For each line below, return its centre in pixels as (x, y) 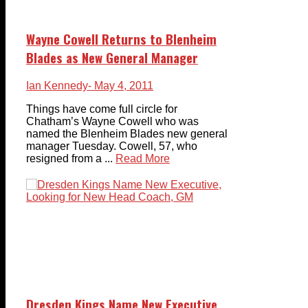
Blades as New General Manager (112, 58)
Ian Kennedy (57, 86)
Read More (143, 158)
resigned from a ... (69, 158)
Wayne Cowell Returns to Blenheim (121, 39)
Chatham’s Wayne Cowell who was (112, 121)
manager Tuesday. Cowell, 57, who (112, 146)
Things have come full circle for (102, 109)
